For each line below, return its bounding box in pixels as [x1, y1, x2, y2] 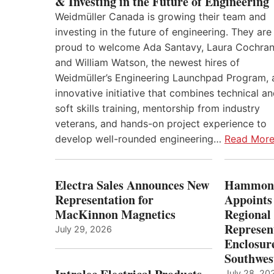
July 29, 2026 [55, 224, 112, 235]
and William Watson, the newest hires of [55, 56, 240, 69]
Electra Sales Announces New [55, 176, 209, 194]
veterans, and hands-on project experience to [55, 117, 267, 130]
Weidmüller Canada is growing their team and [55, 10, 266, 23]
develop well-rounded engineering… [55, 133, 224, 146]
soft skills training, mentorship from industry [55, 102, 260, 115]
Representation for [55, 191, 154, 209]
